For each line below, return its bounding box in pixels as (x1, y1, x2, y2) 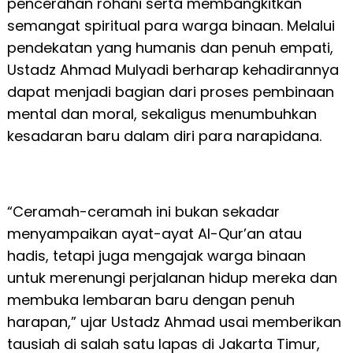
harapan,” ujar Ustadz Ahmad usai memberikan (6, 312, 341, 333)
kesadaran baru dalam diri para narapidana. (6, 126, 321, 147)
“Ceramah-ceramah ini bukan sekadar (6, 202, 280, 222)
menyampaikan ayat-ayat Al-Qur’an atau (6, 224, 302, 244)
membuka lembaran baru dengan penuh (6, 290, 295, 310)
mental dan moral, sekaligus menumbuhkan (6, 104, 317, 124)
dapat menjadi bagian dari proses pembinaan (6, 82, 334, 102)
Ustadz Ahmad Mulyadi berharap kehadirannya (6, 60, 339, 80)
